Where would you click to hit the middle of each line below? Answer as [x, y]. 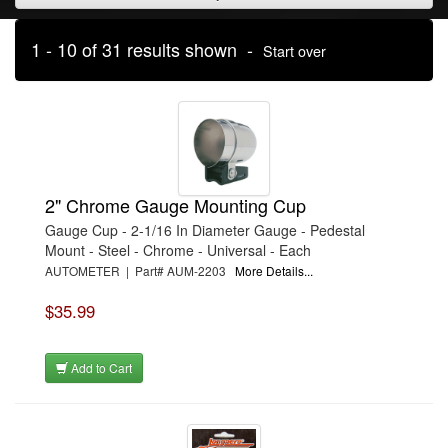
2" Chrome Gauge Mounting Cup [175, 205]
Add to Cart [100, 367]
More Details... [274, 270]
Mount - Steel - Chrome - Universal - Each [178, 250]
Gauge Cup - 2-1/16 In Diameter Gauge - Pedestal [205, 230]
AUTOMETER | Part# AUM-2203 [140, 270]
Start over [294, 50]
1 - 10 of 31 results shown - [147, 49]
